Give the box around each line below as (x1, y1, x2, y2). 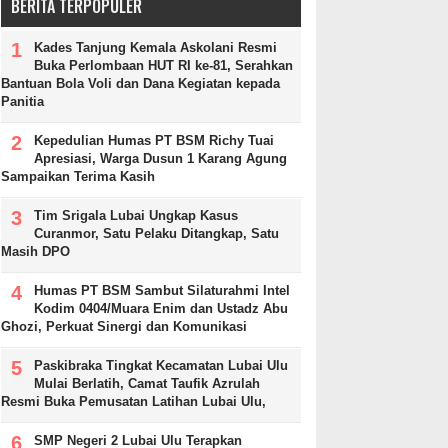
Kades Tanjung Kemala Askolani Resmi (34, 40, 277, 56)
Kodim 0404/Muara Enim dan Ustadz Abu (34, 301, 288, 317)
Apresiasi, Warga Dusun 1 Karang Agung (34, 151, 287, 167)
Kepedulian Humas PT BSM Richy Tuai (34, 133, 274, 149)
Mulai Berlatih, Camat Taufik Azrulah (34, 376, 260, 392)
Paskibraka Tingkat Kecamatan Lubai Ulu (34, 358, 288, 374)
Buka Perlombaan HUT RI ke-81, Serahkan (34, 58, 293, 74)
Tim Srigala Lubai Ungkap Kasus (34, 208, 238, 224)
